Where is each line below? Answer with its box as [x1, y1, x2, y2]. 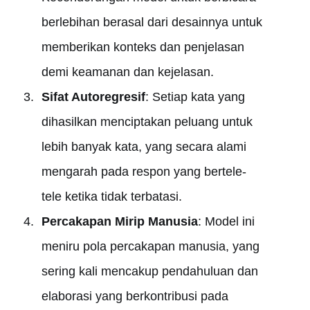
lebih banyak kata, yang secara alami [41, 140, 246, 154]
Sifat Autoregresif [41, 90, 145, 104]
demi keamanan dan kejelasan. [41, 65, 214, 79]
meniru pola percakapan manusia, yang [41, 239, 259, 253]
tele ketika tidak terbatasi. [41, 190, 182, 203]
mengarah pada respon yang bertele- [41, 165, 246, 179]
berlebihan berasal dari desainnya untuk [41, 15, 262, 29]
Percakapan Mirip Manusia [41, 215, 198, 228]
